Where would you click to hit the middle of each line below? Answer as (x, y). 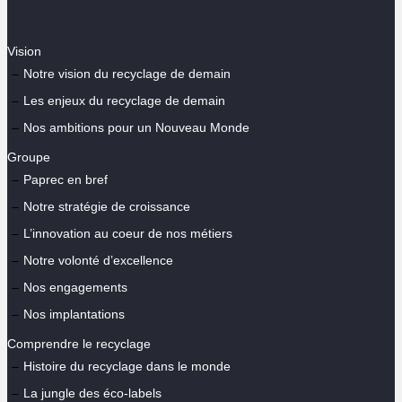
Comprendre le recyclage (79, 343)
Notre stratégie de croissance (107, 206)
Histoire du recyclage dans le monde (127, 366)
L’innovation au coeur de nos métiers (128, 233)
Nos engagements (75, 287)
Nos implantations (74, 314)
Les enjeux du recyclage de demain (124, 100)
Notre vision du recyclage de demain (127, 73)
